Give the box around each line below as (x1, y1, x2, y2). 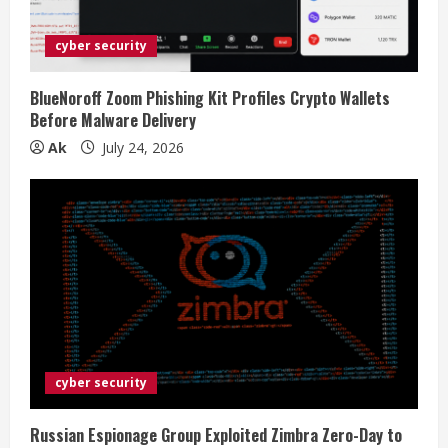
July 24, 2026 (98, 137, 184, 157)
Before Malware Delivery (30, 107, 196, 132)
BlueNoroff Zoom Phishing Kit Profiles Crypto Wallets (30, 85, 390, 110)
